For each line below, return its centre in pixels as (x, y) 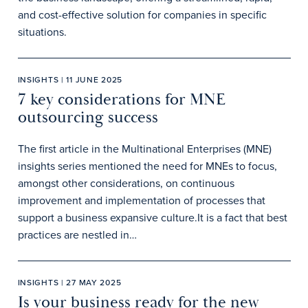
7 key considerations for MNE (121, 100)
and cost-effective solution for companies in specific (142, 15)
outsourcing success (88, 118)
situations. (43, 32)
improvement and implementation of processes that (141, 200)
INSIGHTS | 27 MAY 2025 (69, 283)
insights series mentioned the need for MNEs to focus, (147, 166)
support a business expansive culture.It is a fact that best (152, 218)
